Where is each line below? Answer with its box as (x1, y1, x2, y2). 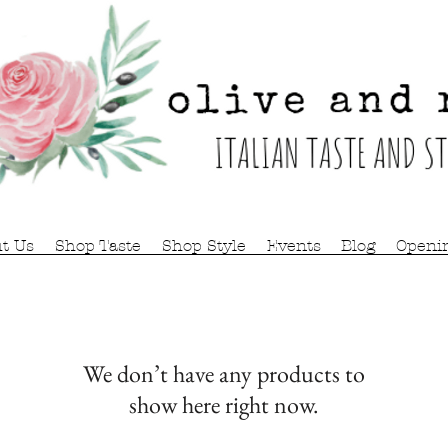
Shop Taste (55, 236, 141, 255)
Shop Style (162, 236, 246, 255)
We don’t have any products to (83, 358, 365, 389)
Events (267, 236, 321, 255)
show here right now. (129, 389, 319, 420)
